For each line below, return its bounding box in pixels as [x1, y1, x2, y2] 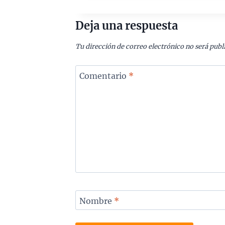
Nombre [79, 196, 114, 206]
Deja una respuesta [75, 19, 178, 33]
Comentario [79, 70, 129, 81]
